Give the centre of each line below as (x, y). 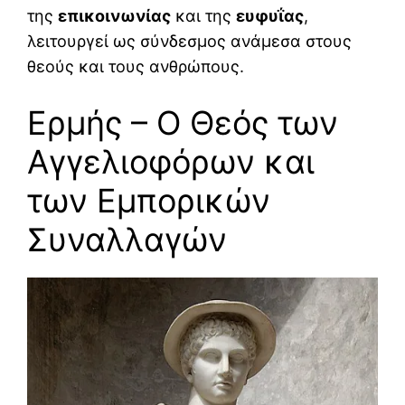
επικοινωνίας (114, 16)
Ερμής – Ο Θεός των (183, 123)
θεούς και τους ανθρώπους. (136, 67)
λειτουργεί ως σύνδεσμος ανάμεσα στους (189, 42)
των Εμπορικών (149, 201)
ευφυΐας (270, 16)
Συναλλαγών (127, 240)
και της (203, 16)
